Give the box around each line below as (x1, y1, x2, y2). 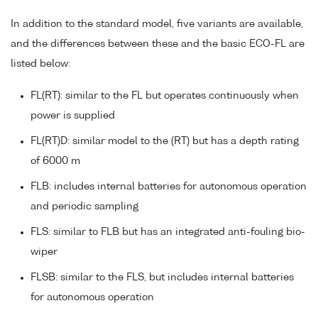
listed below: (11, 58, 70, 69)
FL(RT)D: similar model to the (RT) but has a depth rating (31, 136, 299, 146)
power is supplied (31, 110, 115, 121)
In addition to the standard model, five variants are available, (11, 18, 303, 29)
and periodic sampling (31, 201, 138, 212)
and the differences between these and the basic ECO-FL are (11, 38, 305, 49)
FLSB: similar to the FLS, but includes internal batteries (31, 272, 294, 283)
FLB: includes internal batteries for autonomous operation (31, 181, 307, 192)
